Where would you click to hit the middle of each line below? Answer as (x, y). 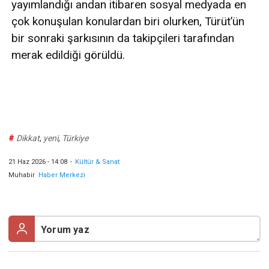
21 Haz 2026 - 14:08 (38, 162)
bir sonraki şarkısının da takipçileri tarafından (123, 38)
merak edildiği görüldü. (68, 55)
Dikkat (28, 138)
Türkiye (75, 138)
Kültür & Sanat (97, 162)
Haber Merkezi (61, 175)
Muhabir (22, 175)
